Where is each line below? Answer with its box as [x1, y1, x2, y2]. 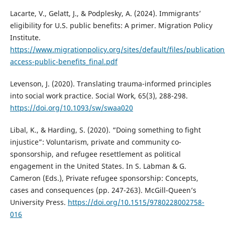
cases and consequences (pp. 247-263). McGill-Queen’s [10, 185, 196, 195]
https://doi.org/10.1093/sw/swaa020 [10, 102, 133, 113]
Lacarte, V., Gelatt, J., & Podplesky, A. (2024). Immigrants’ [10, 8, 201, 18]
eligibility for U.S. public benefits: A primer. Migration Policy [10, 20, 212, 30]
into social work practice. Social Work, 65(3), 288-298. [10, 90, 188, 100]
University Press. [10, 197, 68, 207]
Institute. [10, 32, 41, 42]
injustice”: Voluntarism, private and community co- [10, 137, 181, 147]
